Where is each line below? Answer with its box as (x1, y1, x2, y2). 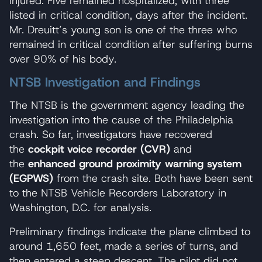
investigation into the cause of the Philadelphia (9, 112, 233, 127)
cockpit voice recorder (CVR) (28, 142, 170, 156)
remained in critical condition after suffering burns (9, 37, 253, 51)
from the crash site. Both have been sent (53, 171, 253, 185)
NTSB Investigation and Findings (9, 73, 201, 91)
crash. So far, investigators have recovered (9, 127, 212, 142)
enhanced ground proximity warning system (25, 156, 242, 171)
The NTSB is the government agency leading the (9, 98, 244, 112)
